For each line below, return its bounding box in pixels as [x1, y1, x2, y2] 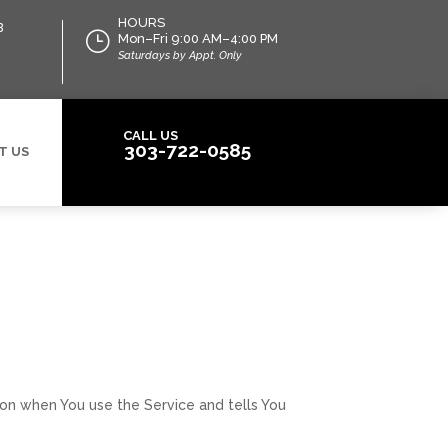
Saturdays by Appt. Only [117, 49, 242, 62]
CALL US [123, 127, 179, 143]
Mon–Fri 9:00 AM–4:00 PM [117, 31, 278, 46]
